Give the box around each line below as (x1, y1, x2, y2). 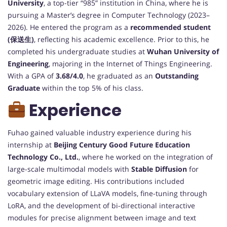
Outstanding (155, 71, 199, 81)
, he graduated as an (83, 71, 155, 81)
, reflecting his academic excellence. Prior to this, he (34, 34, 209, 45)
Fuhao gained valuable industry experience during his (8, 128, 192, 138)
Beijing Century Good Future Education (54, 140, 190, 150)
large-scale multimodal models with (8, 164, 131, 174)
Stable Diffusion (131, 164, 187, 174)
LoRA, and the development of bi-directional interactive (8, 201, 195, 211)
